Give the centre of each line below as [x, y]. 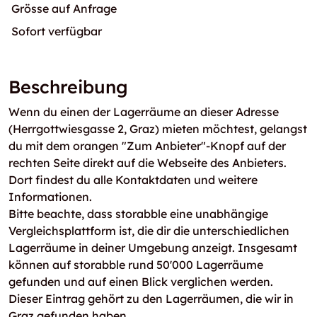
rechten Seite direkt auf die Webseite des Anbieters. [148, 163]
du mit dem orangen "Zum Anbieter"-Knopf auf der [147, 146]
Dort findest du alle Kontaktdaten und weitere [133, 180]
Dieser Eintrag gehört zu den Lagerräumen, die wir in [151, 299]
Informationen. [50, 197]
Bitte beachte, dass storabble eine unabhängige [138, 214]
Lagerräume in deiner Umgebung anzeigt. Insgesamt [153, 248]
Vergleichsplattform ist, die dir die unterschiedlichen [149, 231]
